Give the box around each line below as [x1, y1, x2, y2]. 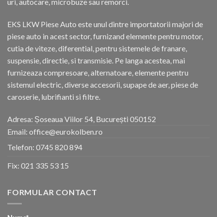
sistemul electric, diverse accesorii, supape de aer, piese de [7, 80, 198, 90]
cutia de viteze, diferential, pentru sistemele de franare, [7, 44, 187, 53]
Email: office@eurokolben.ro [7, 126, 103, 136]
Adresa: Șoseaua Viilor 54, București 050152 [7, 114, 156, 124]
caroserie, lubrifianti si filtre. [7, 92, 100, 102]
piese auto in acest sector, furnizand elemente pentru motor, [7, 31, 203, 41]
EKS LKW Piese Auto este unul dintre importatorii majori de [7, 19, 203, 29]
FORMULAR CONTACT [7, 187, 97, 197]
